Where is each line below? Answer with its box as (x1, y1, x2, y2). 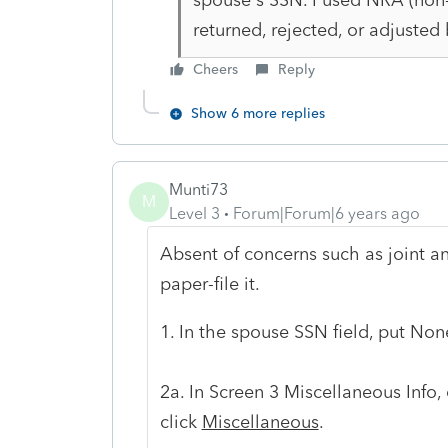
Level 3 (169, 203, 220, 223)
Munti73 (169, 179, 228, 199)
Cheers (193, 60, 238, 78)
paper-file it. (159, 272, 260, 295)
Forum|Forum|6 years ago (233, 203, 420, 223)
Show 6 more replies (191, 104, 325, 122)
